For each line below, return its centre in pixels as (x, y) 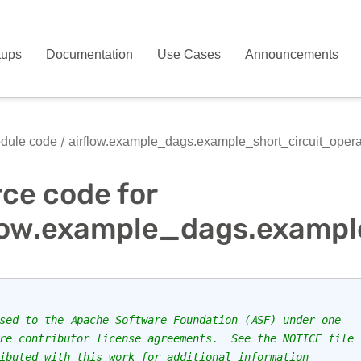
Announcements (292, 54)
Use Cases (189, 54)
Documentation (90, 54)
